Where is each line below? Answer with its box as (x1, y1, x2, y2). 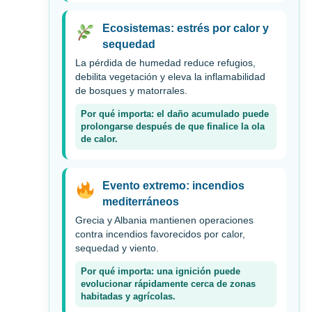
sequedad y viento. (75, 243, 159, 254)
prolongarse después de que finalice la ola (81, 122, 265, 132)
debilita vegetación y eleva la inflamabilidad (75, 72, 265, 83)
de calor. (81, 134, 118, 145)
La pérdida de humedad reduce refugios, (75, 58, 256, 69)
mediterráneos (102, 196, 179, 208)
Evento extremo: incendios (102, 180, 244, 192)
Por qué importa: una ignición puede (81, 267, 240, 277)
